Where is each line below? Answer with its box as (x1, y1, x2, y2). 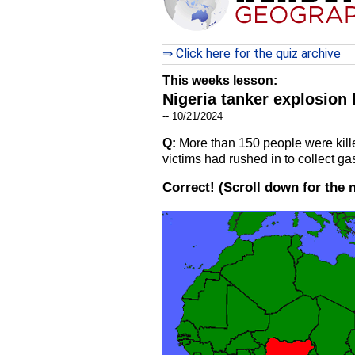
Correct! (162, 180, 219, 195)
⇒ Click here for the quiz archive (162, 46, 341, 61)
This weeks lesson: (162, 74, 277, 87)
